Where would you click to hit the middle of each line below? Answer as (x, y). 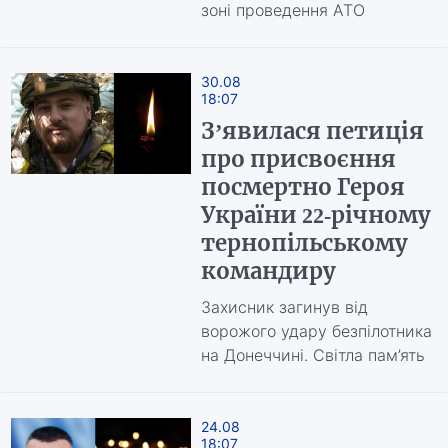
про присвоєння (298, 159)
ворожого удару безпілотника (316, 331)
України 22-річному (315, 215)
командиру (268, 271)
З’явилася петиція (312, 131)
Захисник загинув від (284, 307)
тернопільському (304, 243)
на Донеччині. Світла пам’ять (312, 355)
